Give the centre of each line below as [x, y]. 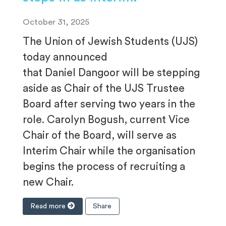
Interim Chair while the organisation [109, 151]
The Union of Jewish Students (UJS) [110, 42]
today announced [65, 58]
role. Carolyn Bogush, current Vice [106, 120]
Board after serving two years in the [109, 104]
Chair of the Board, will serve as [100, 136]
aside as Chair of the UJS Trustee [104, 89]
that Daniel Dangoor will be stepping [111, 73]
